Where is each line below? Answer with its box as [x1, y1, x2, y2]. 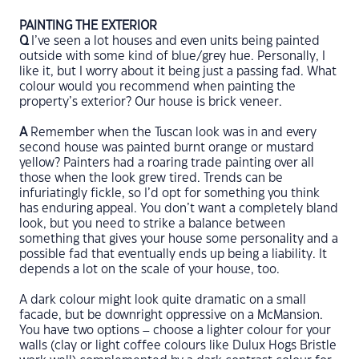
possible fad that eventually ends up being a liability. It [19, 248, 327, 260]
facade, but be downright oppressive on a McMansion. [19, 309, 323, 321]
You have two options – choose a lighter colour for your [19, 325, 331, 337]
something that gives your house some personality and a [19, 233, 338, 245]
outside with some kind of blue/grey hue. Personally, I [19, 50, 325, 63]
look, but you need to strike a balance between [19, 218, 285, 230]
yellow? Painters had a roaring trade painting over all [19, 157, 314, 169]
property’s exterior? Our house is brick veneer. [19, 96, 282, 108]
